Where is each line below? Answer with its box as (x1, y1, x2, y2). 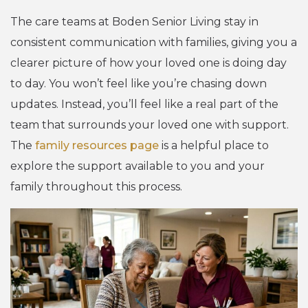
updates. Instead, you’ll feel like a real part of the (10, 97, 278, 111)
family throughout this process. (10, 179, 182, 193)
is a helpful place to (159, 138, 269, 152)
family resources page (35, 138, 159, 152)
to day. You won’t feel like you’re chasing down (10, 76, 267, 90)
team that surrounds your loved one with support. (10, 118, 289, 131)
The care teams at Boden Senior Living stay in (10, 14, 258, 28)
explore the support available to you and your (10, 159, 265, 173)
